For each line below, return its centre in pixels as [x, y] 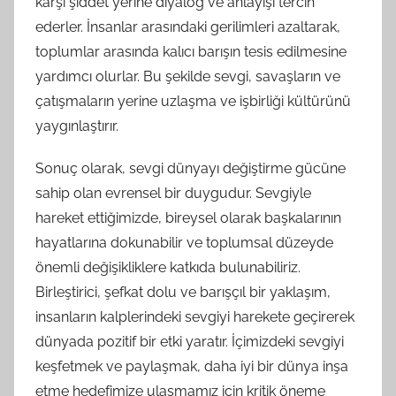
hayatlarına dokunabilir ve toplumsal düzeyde [184, 243]
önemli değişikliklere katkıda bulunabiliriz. [168, 268]
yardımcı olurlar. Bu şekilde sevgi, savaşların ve [188, 77]
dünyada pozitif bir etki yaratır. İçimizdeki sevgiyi [190, 342]
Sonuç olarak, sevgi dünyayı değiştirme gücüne [190, 169]
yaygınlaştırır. [77, 126]
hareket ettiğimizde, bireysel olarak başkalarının [188, 218]
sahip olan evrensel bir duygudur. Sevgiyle [173, 194]
